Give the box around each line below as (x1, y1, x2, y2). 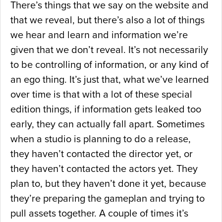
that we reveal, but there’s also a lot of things (10, 14, 205, 27)
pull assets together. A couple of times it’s (10, 208, 188, 220)
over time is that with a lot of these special (10, 89, 192, 101)
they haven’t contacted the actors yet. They (10, 163, 198, 175)
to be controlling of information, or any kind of (10, 59, 209, 71)
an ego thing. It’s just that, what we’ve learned (10, 74, 209, 86)
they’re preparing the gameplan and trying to (10, 193, 205, 205)
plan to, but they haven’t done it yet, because (10, 178, 206, 190)
